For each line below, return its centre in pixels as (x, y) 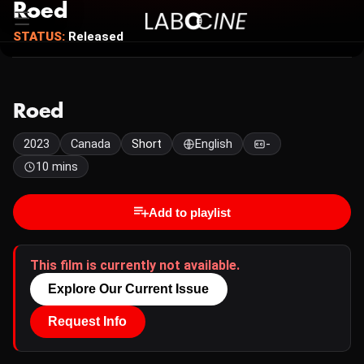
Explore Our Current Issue (129, 289)
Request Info (88, 321)
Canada (91, 144)
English (214, 144)
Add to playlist (189, 212)
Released (94, 37)
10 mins (57, 167)
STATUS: (39, 37)
